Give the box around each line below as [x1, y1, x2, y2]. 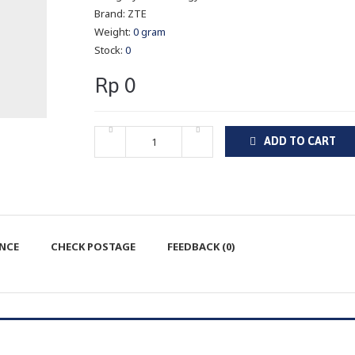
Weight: [94, 25, 133, 39]
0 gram [133, 25, 166, 39]
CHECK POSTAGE [51, 239, 136, 254]
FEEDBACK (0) [167, 239, 235, 254]
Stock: [94, 43, 125, 57]
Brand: [94, 6, 128, 21]
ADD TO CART [264, 135, 336, 147]
